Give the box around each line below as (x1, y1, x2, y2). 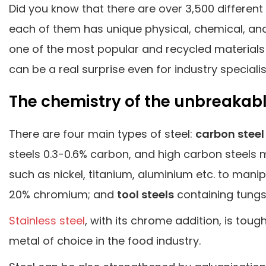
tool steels (117, 186, 174, 202)
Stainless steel (9, 213, 85, 228)
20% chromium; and (9, 186, 117, 202)
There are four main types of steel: (9, 126, 195, 141)
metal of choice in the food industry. (9, 233, 201, 248)
